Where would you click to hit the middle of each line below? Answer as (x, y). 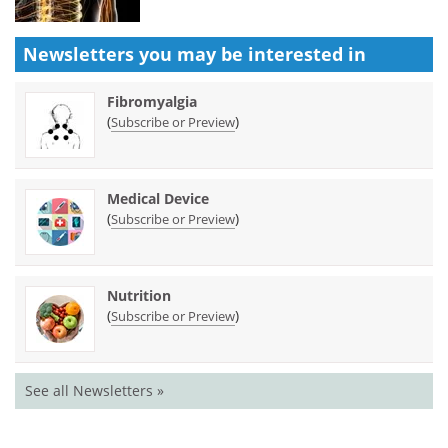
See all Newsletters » (94, 390)
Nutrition (139, 295)
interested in (307, 53)
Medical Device (158, 198)
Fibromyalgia (152, 101)
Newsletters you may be (135, 53)
